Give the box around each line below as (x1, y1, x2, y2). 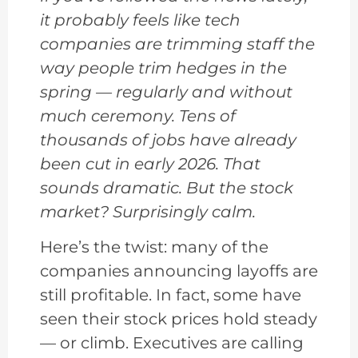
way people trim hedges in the (40, 58, 287, 78)
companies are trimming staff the (40, 34, 315, 54)
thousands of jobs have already (40, 129, 296, 149)
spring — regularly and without (40, 82, 292, 101)
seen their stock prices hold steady (40, 309, 317, 329)
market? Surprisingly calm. (40, 201, 256, 221)
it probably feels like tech (40, 10, 241, 30)
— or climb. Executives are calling (40, 333, 304, 353)
